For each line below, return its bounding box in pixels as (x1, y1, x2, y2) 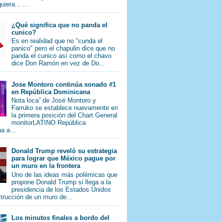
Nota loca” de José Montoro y (11, 97, 97, 105)
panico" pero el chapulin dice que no (11, 45, 115, 53)
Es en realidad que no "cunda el (11, 37, 103, 45)
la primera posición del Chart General (11, 111, 118, 119)
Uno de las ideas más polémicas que (11, 170, 118, 178)
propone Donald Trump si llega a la (11, 178, 111, 186)
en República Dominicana (11, 88, 91, 96)
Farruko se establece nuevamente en (11, 104, 118, 112)
